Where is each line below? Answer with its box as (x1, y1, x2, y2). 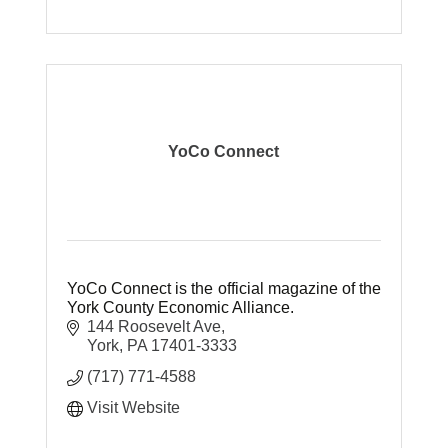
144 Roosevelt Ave (87, 317, 222, 335)
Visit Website (87, 398, 181, 416)
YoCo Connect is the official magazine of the (67, 279, 381, 297)
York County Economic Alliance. (67, 298, 295, 316)
